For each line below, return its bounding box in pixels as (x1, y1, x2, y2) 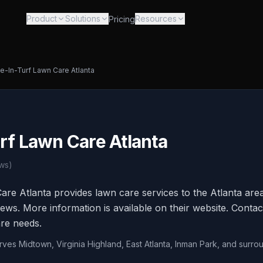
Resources (134, 14, 177, 23)
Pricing (108, 14, 135, 24)
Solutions (65, 14, 100, 23)
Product (26, 14, 57, 23)
